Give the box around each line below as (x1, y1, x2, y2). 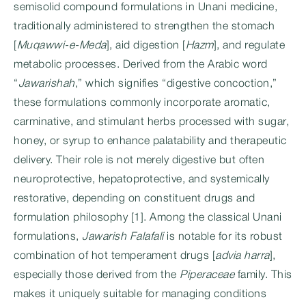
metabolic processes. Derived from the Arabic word (14, 60, 268, 70)
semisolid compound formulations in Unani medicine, (14, 3, 277, 12)
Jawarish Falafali (82, 232, 164, 242)
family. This (234, 270, 292, 280)
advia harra (215, 251, 270, 261)
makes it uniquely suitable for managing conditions (14, 290, 266, 299)
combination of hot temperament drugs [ (14, 251, 215, 261)
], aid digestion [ (106, 41, 186, 51)
